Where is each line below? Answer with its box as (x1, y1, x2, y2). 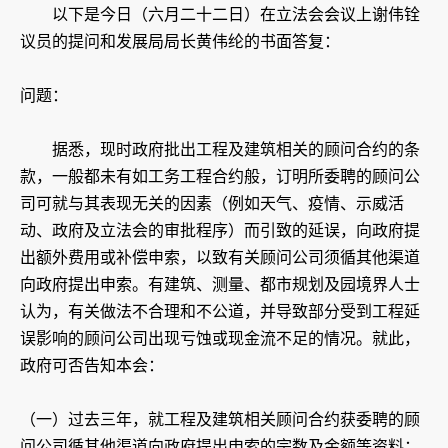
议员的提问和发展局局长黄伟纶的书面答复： (20, 32, 340, 52)
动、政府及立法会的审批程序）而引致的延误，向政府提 (20, 221, 420, 241)
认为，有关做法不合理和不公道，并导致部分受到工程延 (20, 302, 420, 322)
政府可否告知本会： (20, 356, 164, 376)
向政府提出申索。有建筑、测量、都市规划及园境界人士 (20, 275, 420, 295)
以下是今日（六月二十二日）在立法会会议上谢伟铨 (20, 5, 420, 25)
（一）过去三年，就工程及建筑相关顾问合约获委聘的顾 (20, 410, 420, 430)
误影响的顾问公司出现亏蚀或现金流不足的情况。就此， (20, 329, 420, 349)
